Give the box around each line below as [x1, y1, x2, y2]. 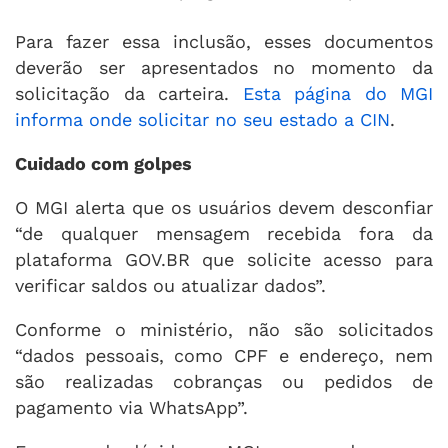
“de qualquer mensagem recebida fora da [15, 222, 433, 244]
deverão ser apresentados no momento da [15, 56, 433, 78]
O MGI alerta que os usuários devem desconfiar [15, 196, 433, 218]
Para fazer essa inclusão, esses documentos [15, 30, 433, 52]
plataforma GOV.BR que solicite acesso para [15, 248, 433, 270]
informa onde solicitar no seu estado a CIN [15, 108, 390, 130]
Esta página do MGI [242, 82, 433, 104]
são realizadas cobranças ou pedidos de [15, 370, 433, 392]
